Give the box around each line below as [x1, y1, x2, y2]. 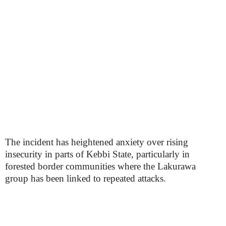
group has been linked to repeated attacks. [5, 173, 166, 184]
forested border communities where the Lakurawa [5, 161, 196, 172]
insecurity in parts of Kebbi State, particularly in [5, 149, 190, 159]
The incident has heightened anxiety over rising [5, 137, 188, 147]
